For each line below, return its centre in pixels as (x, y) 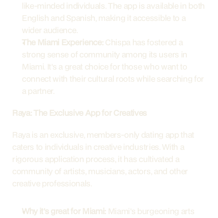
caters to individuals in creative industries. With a (98, 147)
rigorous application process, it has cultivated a (96, 159)
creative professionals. (52, 183)
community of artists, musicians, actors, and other (100, 171)
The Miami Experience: (63, 42)
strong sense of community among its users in (105, 54)
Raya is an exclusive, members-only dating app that (103, 135)
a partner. (38, 91)
